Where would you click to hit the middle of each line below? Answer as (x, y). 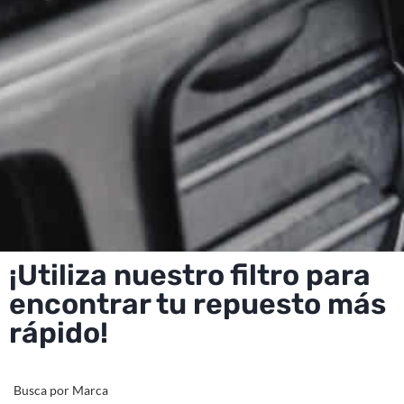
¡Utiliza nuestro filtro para (190, 275)
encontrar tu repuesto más (197, 304)
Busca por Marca (61, 390)
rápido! (59, 333)
